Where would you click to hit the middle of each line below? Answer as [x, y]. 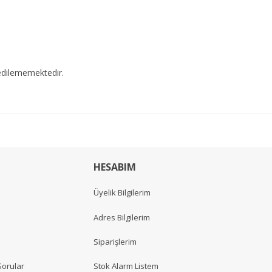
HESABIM [115, 167]
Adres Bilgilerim [122, 217]
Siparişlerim [115, 241]
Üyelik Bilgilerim [122, 193]
